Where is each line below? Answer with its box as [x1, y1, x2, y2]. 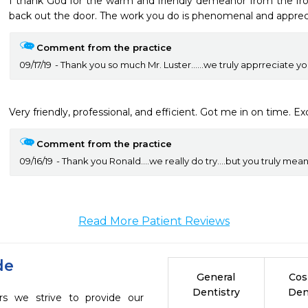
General [197, 271, 236, 283]
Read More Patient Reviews [78, 214, 230, 228]
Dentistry [192, 286, 240, 298]
